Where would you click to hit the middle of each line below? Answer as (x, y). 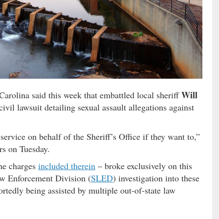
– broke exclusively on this (144, 166)
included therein (67, 166)
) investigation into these (156, 178)
